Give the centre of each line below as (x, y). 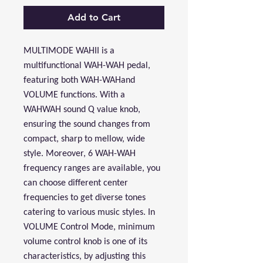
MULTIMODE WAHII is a (69, 51)
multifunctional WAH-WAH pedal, (87, 66)
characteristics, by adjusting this (85, 257)
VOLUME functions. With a (74, 95)
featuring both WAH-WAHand (79, 80)
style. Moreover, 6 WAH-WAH (80, 154)
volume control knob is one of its (85, 242)
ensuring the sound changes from (87, 124)
